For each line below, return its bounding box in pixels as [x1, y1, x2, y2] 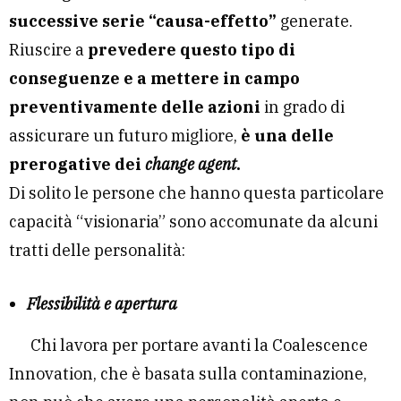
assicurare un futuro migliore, [9, 124, 237, 146]
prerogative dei [9, 153, 145, 175]
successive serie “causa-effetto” [9, 10, 277, 31]
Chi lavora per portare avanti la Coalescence [30, 334, 368, 355]
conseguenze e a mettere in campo [9, 67, 300, 89]
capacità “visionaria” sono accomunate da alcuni [9, 210, 378, 232]
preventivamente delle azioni [9, 96, 264, 117]
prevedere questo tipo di [84, 38, 295, 60]
